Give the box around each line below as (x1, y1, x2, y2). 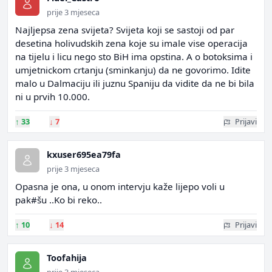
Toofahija (47, 252, 87, 263)
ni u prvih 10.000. (15, 90, 90, 103)
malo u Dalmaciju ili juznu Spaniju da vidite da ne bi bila (15, 77, 254, 89)
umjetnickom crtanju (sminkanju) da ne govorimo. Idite (15, 64, 251, 76)
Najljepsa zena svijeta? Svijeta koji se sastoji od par (15, 24, 234, 36)
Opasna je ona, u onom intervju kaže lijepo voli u (15, 180, 225, 192)
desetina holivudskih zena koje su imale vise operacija (15, 37, 248, 49)
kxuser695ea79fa (47, 149, 121, 160)
